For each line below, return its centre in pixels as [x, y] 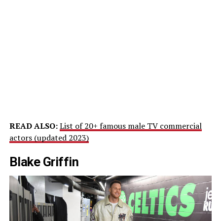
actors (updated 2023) [49, 137]
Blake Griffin [44, 162]
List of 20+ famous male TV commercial [130, 126]
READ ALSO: [33, 126]
